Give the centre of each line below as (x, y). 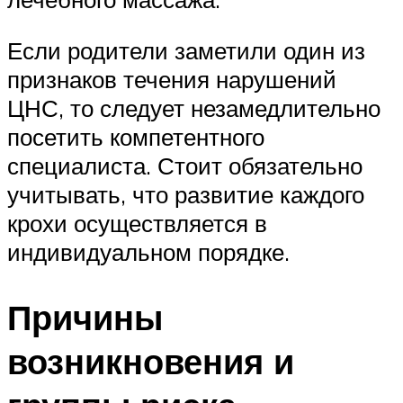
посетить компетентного (136, 137)
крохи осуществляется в (137, 224)
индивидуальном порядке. (148, 252)
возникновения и (151, 362)
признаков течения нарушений (172, 80)
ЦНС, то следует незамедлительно (194, 108)
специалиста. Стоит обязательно (185, 166)
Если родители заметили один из (186, 51)
